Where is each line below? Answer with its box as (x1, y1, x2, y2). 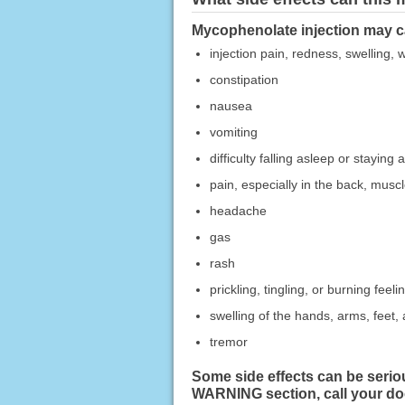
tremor (209, 334, 248, 350)
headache (209, 203, 267, 219)
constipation (209, 72, 278, 88)
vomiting (209, 125, 258, 140)
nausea (209, 99, 252, 114)
